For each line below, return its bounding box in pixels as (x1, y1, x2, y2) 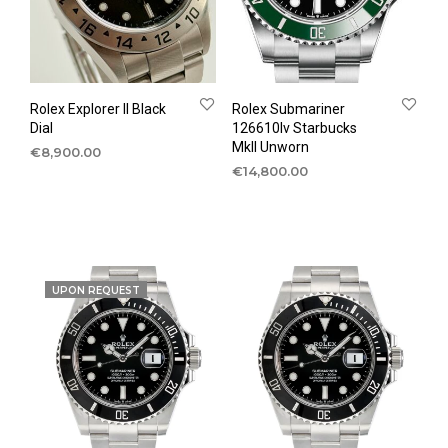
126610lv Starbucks (231, 120, 357, 137)
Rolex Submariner (231, 101, 345, 118)
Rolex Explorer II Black (30, 101, 166, 118)
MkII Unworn (231, 139, 309, 156)
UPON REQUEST (52, 284, 140, 298)
